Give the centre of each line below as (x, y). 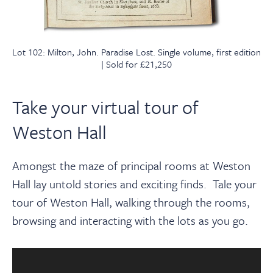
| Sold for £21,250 (136, 64)
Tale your (232, 183)
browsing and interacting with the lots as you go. (130, 220)
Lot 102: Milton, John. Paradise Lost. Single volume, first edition (136, 51)
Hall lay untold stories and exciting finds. (109, 183)
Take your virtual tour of (105, 107)
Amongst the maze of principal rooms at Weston (131, 165)
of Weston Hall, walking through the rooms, (143, 202)
